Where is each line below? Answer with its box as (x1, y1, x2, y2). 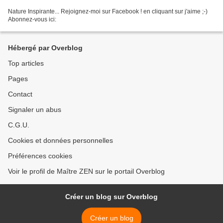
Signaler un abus (8, 106, 61, 113)
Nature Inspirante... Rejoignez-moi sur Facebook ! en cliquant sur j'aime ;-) (8, 7, 208, 15)
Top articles (8, 59, 44, 67)
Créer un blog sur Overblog (65, 193, 158, 201)
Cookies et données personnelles (8, 136, 113, 144)
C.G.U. (8, 121, 29, 129)
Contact (8, 90, 32, 98)
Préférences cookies (8, 152, 72, 160)
